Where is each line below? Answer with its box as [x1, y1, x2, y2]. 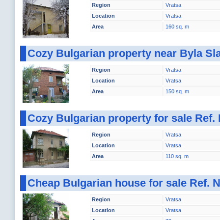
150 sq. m [165, 88, 189, 94]
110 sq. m [165, 153, 189, 159]
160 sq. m [165, 24, 189, 29]
